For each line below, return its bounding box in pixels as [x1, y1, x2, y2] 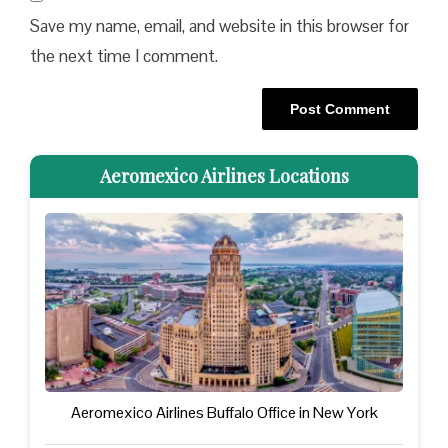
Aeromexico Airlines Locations [99, 164, 349, 189]
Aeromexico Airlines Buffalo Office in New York [70, 402, 378, 424]
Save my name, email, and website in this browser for [30, 14, 409, 37]
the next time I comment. [30, 44, 218, 67]
